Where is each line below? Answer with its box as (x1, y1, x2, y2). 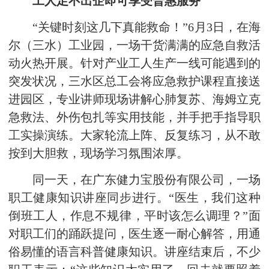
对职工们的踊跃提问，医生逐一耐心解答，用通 (8, 228, 261, 240)
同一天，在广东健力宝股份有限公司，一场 (8, 174, 261, 186)
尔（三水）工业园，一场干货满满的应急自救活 (8, 39, 261, 52)
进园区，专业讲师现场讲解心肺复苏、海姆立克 (8, 93, 261, 106)
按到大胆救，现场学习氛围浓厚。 (8, 147, 189, 160)
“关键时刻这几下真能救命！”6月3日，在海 (8, 21, 261, 34)
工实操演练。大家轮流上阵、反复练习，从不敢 (8, 129, 261, 142)
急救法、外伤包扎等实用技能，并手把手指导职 (8, 111, 261, 124)
